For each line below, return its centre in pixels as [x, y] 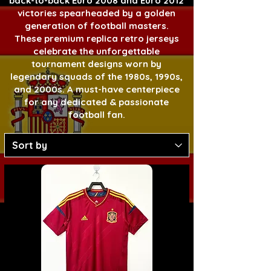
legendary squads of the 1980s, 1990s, [96, 77]
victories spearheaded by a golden [96, 13]
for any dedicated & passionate [96, 102]
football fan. [96, 115]
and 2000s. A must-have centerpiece [96, 89]
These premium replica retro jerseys [96, 38]
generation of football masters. [96, 26]
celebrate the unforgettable [96, 51]
